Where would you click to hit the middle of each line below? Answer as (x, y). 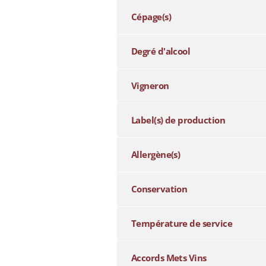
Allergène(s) (156, 155)
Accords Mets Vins (169, 258)
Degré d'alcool (161, 51)
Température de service (182, 224)
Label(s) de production (178, 120)
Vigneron (150, 86)
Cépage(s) (151, 17)
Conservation (159, 189)
